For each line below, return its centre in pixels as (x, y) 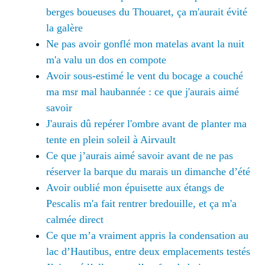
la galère (64, 28)
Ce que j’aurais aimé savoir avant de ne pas (140, 155)
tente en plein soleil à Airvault (111, 139)
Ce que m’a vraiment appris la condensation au (147, 235)
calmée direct (75, 219)
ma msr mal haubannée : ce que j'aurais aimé (143, 91)
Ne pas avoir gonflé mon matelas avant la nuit (145, 43)
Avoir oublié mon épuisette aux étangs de (135, 187)
